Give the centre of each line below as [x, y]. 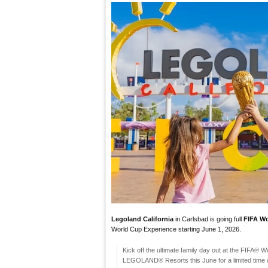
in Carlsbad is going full [208, 219]
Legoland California [142, 219]
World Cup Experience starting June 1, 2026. [176, 229]
